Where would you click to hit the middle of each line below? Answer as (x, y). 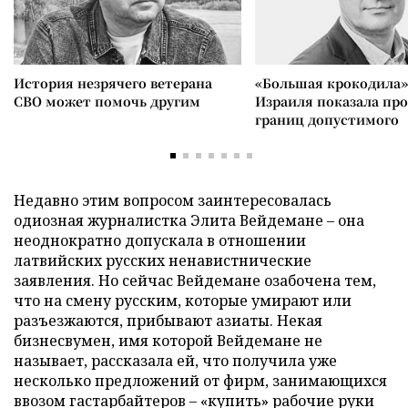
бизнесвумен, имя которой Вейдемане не (168, 340)
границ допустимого (327, 119)
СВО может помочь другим (107, 101)
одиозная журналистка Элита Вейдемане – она (189, 220)
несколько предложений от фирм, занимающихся (200, 380)
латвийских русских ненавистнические (163, 260)
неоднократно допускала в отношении (160, 240)
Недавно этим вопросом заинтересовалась (173, 200)
